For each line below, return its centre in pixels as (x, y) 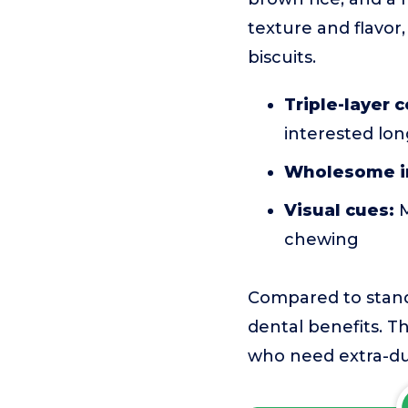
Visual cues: (339, 211)
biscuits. (282, 58)
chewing (321, 240)
